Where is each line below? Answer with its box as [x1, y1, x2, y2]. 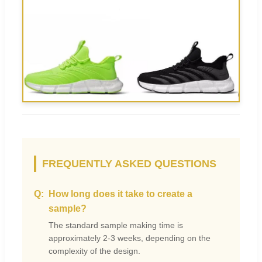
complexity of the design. [49, 246, 140, 256]
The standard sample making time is [49, 220, 183, 230]
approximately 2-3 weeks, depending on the [49, 233, 211, 243]
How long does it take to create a [49, 189, 192, 199]
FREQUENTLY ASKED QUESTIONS [42, 158, 216, 170]
